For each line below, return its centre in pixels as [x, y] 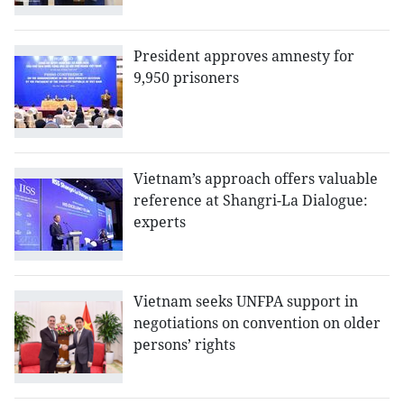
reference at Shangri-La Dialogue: [251, 201]
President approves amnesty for [244, 56]
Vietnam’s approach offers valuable [256, 179]
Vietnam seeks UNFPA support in [246, 302]
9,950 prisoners [186, 78]
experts [160, 222]
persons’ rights [184, 345]
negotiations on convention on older [257, 323]
